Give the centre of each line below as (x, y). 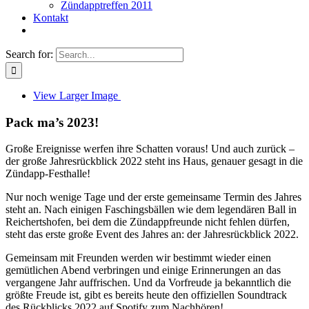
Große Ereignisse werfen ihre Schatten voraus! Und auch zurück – (150, 149)
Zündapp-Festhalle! (48, 174)
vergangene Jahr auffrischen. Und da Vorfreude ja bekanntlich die (148, 283)
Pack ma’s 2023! (52, 122)
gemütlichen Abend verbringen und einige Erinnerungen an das (143, 270)
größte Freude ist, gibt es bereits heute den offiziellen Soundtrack (146, 295)
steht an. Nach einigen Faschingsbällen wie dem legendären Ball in (151, 210)
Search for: (29, 54)
